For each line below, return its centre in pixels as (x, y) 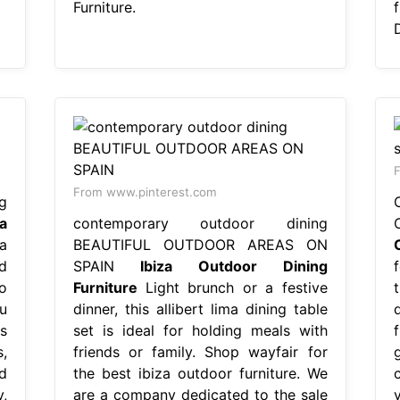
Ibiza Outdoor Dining (234, 266)
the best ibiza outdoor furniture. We (200, 373)
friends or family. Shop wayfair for (200, 351)
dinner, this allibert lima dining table (200, 308)
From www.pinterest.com (145, 192)
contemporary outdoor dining (200, 223)
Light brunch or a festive (232, 287)
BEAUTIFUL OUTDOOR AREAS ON (200, 244)
